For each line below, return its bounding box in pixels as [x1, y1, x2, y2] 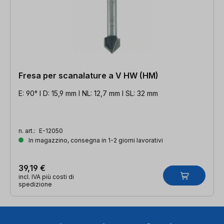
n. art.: [18, 126, 37, 134]
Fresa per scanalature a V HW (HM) [18, 70, 158, 80]
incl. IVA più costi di [18, 172, 74, 180]
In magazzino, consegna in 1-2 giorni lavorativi [27, 136, 163, 144]
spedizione [18, 180, 52, 188]
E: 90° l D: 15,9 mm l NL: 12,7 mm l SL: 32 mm [18, 88, 158, 97]
